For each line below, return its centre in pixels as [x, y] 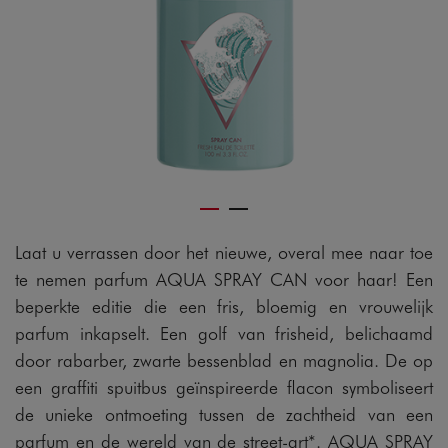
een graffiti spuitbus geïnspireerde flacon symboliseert [224, 386]
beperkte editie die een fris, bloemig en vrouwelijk [224, 305]
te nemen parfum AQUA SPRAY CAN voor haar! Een [224, 278]
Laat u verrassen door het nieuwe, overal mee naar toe [224, 251]
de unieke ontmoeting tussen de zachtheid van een [224, 413]
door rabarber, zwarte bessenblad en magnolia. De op [224, 359]
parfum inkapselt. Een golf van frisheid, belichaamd [224, 332]
